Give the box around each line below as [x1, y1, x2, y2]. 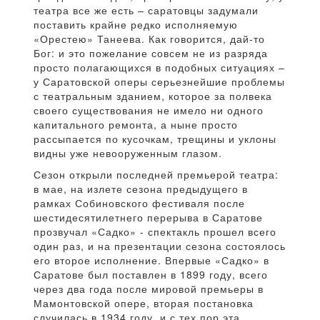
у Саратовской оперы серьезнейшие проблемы [34, 74, 285, 89]
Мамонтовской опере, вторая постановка [34, 296, 254, 311]
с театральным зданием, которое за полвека [34, 89, 272, 104]
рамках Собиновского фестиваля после [34, 196, 245, 211]
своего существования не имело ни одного [34, 103, 264, 118]
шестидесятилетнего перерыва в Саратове [34, 210, 263, 225]
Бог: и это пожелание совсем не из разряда [34, 46, 268, 61]
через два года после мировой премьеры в [34, 281, 264, 296]
